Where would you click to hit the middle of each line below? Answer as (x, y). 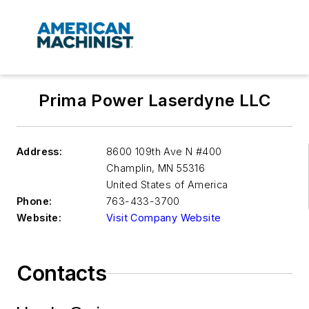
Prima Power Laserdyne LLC (154, 101)
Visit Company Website (164, 218)
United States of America (167, 185)
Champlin (129, 168)
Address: (40, 152)
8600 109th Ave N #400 (164, 152)
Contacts (62, 273)
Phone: (34, 201)
